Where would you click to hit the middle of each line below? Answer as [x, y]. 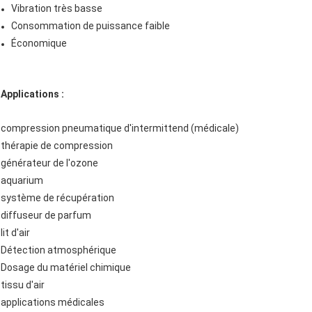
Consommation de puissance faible [91, 26]
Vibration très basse [57, 9]
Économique [39, 44]
